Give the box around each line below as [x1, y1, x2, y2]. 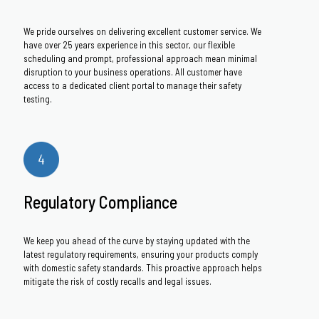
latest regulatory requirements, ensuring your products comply [23, 249, 258, 260]
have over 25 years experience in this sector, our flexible [23, 39, 235, 51]
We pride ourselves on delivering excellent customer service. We [23, 26, 261, 37]
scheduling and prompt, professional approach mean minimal [23, 53, 257, 64]
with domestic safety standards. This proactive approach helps [23, 262, 262, 273]
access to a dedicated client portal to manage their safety [23, 80, 241, 91]
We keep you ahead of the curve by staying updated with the [23, 235, 250, 246]
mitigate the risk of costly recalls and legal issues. [23, 276, 211, 287]
